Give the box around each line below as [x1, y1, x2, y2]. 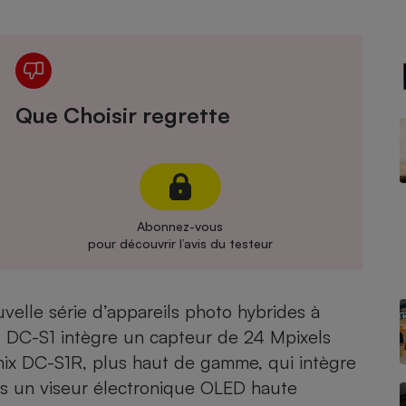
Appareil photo [71, 56, 173, 74]
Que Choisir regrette [14, 101, 230, 129]
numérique [86, 72, 158, 90]
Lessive [97, 179, 147, 198]
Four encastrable [65, 86, 179, 104]
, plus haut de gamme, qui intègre [82, 351, 356, 373]
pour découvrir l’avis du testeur [87, 236, 273, 251]
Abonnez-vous [137, 218, 224, 234]
